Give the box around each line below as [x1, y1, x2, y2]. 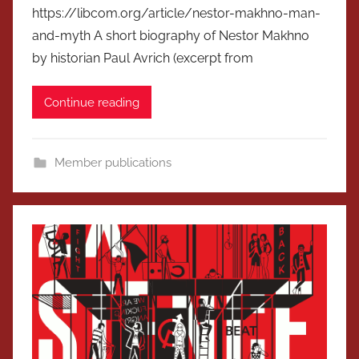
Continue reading [44, 95, 139, 110]
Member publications [54, 155, 171, 171]
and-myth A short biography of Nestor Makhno [32, 28, 309, 44]
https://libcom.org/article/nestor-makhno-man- [32, 6, 321, 22]
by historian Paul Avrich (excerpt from [32, 50, 253, 67]
